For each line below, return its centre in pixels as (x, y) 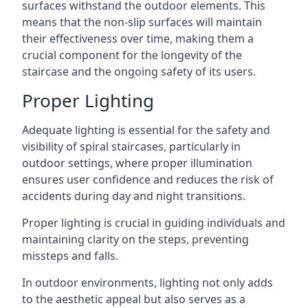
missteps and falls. (70, 256)
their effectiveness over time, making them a (138, 38)
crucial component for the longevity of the (132, 55)
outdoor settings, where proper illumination (137, 163)
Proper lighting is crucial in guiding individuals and (154, 223)
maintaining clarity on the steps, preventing (135, 239)
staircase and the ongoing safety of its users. (139, 71)
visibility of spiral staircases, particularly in (131, 146)
